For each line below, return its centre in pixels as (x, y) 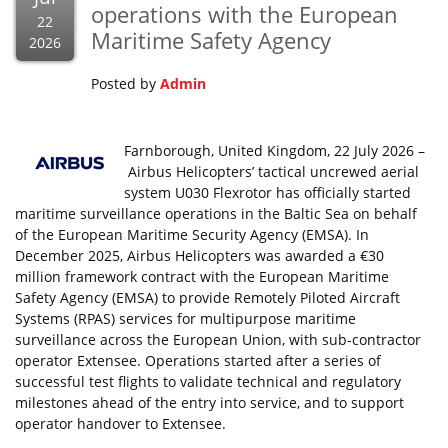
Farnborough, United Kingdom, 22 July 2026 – (274, 150)
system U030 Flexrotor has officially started (267, 192)
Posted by (125, 83)
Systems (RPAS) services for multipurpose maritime (185, 318)
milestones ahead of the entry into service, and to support (209, 402)
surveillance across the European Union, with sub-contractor (218, 339)
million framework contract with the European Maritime (202, 276)
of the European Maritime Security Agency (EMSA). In (192, 234)
